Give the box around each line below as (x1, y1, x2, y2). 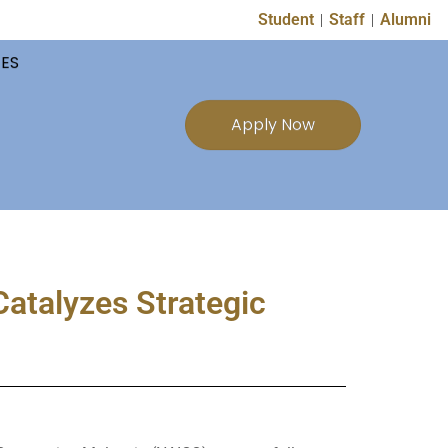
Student (258, 10, 314, 29)
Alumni (380, 10, 431, 29)
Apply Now (230, 113, 315, 136)
